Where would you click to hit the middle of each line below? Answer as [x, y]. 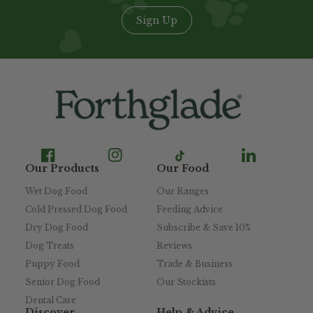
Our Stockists [186, 282]
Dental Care [51, 300]
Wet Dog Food [56, 191]
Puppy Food [52, 264]
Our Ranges [183, 191]
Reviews [174, 246]
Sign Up [156, 21]
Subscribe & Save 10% [204, 228]
